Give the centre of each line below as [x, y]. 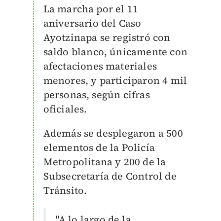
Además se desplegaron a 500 [113, 133]
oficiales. [65, 109]
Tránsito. [65, 190]
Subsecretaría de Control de [110, 176]
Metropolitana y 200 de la [105, 162]
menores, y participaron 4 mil [115, 80]
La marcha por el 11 [91, 9]
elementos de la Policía [99, 147]
